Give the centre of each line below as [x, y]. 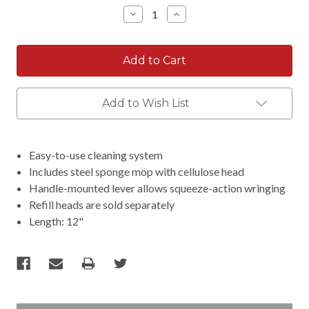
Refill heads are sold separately [102, 204]
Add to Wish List [146, 103]
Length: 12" [57, 221]
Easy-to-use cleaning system [96, 154]
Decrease [153, 14]
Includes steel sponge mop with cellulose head [137, 171]
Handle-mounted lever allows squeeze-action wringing [158, 188]
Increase [194, 14]
